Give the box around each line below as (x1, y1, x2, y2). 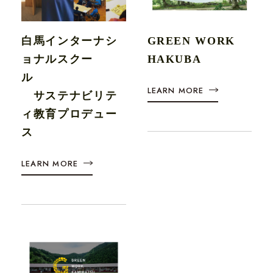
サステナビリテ (21, 90, 118, 102)
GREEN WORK (147, 35, 236, 48)
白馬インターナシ (21, 35, 118, 48)
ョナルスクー (21, 53, 93, 66)
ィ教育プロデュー (21, 108, 118, 121)
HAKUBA (147, 53, 202, 66)
